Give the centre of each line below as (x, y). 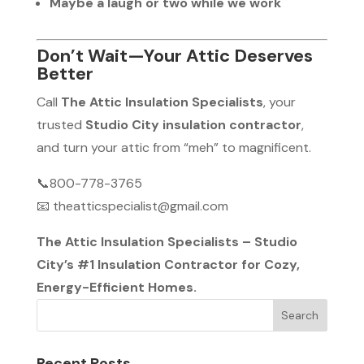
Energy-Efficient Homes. (116, 288)
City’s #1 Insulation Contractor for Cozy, (168, 265)
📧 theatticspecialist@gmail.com (132, 206)
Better (65, 74)
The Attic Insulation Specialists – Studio (167, 242)
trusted (61, 125)
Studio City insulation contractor (193, 125)
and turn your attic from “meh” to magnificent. (173, 148)
